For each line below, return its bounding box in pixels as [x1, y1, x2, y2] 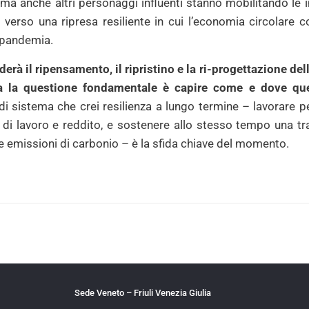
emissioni [7, 137, 58, 150]
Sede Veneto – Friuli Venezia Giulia [74, 288, 211, 298]
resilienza [103, 99, 152, 113]
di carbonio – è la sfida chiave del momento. [57, 137, 290, 150]
